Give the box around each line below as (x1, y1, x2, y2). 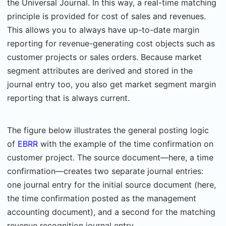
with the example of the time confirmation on (40, 139, 213, 149)
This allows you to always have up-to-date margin (7, 25, 199, 35)
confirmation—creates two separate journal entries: (7, 166, 203, 176)
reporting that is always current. (7, 93, 130, 103)
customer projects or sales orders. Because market (7, 52, 202, 62)
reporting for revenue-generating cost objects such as (7, 38, 215, 48)
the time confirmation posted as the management (7, 193, 196, 203)
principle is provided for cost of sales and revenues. (7, 11, 206, 21)
